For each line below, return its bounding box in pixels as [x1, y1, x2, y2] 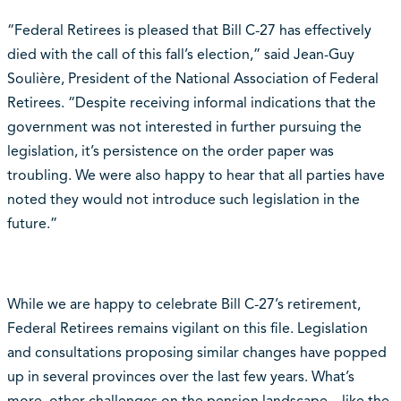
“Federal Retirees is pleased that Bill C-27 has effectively [6, 21, 371, 40]
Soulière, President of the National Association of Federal [6, 70, 379, 89]
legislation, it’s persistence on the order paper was [6, 142, 334, 161]
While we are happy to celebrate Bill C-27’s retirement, [6, 295, 361, 314]
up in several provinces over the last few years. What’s [6, 368, 354, 387]
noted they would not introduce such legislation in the [6, 191, 360, 209]
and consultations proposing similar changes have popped [6, 344, 387, 363]
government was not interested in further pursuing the [6, 118, 362, 137]
